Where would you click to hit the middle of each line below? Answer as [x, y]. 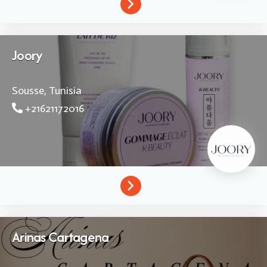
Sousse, [29, 90]
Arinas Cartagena [60, 237]
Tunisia [64, 90]
